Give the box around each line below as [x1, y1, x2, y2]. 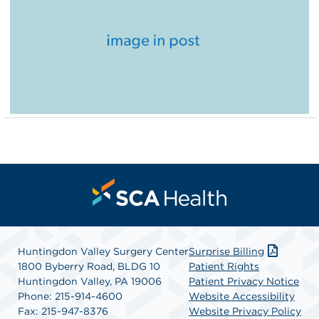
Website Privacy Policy [189, 305, 301, 318]
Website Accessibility [189, 291, 295, 303]
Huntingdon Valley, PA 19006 [18, 276, 162, 288]
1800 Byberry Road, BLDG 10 [18, 261, 160, 273]
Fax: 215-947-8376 [18, 305, 108, 318]
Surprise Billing [189, 246, 264, 258]
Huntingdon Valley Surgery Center [18, 246, 189, 258]
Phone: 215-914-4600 [18, 291, 122, 303]
